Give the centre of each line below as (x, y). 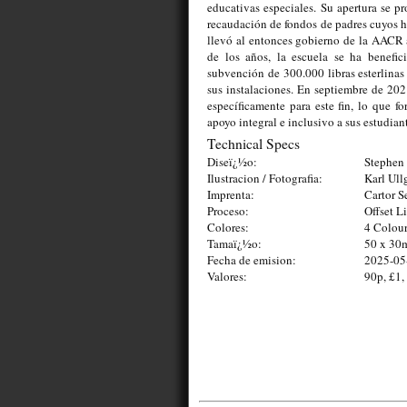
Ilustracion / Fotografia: (265, 179)
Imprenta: (231, 195)
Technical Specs (253, 144)
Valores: (227, 277)
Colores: (228, 228)
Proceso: (228, 211)
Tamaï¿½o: (234, 244)
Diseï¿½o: (232, 162)
